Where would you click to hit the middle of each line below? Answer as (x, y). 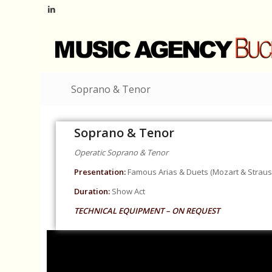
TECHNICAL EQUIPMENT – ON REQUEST (147, 211)
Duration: (92, 192)
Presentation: (101, 172)
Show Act (128, 192)
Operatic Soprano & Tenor (121, 153)
